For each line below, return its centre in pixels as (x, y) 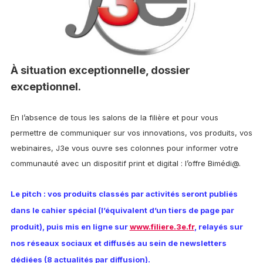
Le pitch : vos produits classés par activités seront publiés (124, 194)
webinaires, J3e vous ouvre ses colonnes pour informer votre (124, 148)
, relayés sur (218, 227)
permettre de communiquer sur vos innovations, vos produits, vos (131, 133)
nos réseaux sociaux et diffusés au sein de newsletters (118, 243)
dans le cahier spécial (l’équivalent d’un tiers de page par (122, 210)
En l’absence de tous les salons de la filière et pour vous (114, 118)
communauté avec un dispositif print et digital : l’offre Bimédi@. (125, 163)
